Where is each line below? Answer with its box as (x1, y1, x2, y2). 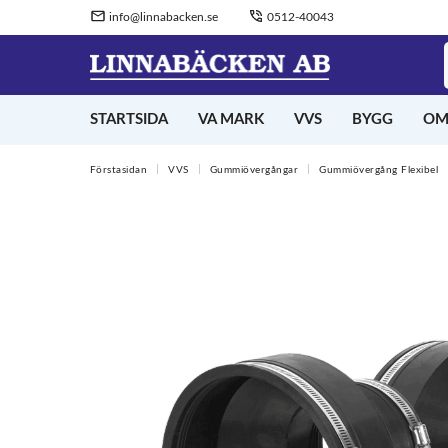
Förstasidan (89, 165, 147, 175)
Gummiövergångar (209, 165, 298, 175)
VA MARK (197, 112, 264, 127)
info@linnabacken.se (105, 11, 218, 23)
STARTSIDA (89, 112, 168, 127)
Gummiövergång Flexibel (319, 165, 438, 175)
